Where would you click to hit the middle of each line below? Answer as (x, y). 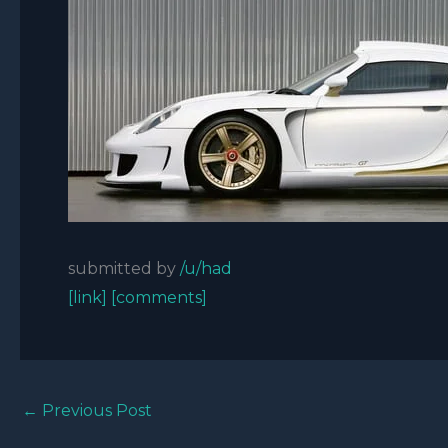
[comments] (159, 297)
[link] (87, 297)
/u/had (206, 268)
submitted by (124, 268)
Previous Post (95, 410)
